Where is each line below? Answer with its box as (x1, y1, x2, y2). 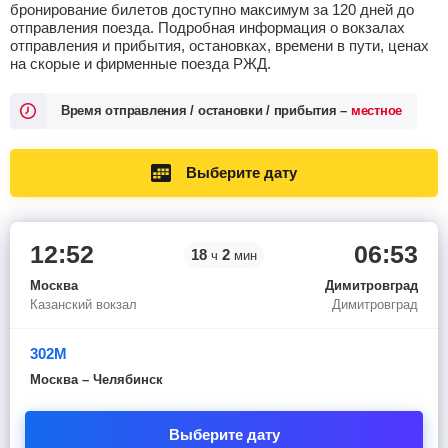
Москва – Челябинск (30, 372, 163, 387)
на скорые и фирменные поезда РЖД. (10, 55, 271, 72)
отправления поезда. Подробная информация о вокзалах (10, 19, 405, 36)
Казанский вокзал (30, 297, 137, 312)
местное (350, 103, 403, 118)
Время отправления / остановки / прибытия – (61, 103, 351, 118)
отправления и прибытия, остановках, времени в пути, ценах (10, 37, 429, 54)
